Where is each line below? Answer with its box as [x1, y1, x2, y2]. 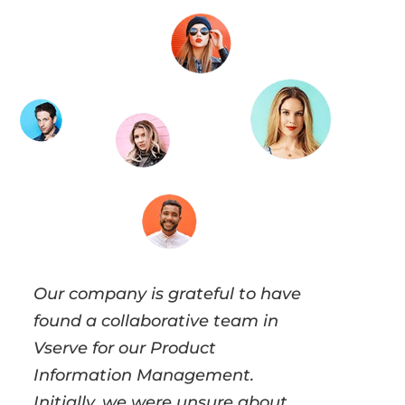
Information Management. [33, 364, 255, 385]
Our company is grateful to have [33, 283, 302, 304]
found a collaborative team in [33, 310, 279, 331]
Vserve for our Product [33, 337, 217, 358]
